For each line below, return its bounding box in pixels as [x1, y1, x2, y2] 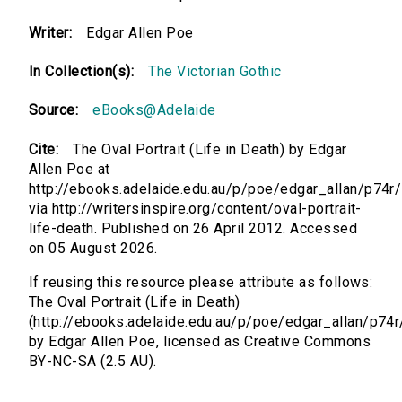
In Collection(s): [29, 63, 135, 81]
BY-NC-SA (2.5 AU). [29, 353, 157, 371]
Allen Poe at [29, 161, 110, 179]
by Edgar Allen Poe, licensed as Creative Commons [29, 333, 371, 351]
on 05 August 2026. [29, 240, 158, 258]
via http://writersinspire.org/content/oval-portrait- [29, 200, 362, 218]
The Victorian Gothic [148, 63, 282, 81]
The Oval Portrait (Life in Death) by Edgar [73, 141, 347, 159]
